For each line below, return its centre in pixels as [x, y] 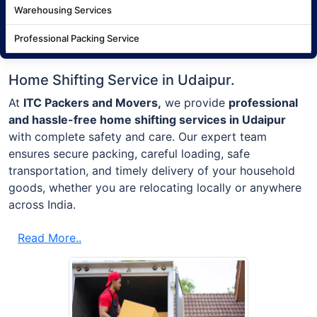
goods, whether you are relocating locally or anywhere [155, 187]
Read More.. [50, 237]
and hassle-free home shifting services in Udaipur [147, 119]
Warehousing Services [63, 10]
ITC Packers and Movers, [92, 102]
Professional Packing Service [77, 38]
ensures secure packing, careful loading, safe [129, 153]
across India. [42, 204]
